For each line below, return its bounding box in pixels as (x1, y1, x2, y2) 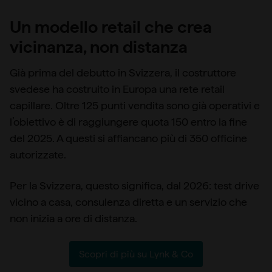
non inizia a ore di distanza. (10, 212, 137, 225)
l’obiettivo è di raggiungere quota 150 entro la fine (10, 115, 247, 129)
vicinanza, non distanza (10, 36, 188, 58)
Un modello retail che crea (10, 16, 212, 38)
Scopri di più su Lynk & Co (79, 248, 193, 260)
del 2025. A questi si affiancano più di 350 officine (10, 132, 247, 145)
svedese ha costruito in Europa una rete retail (10, 83, 225, 96)
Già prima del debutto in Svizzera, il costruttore (10, 66, 236, 80)
